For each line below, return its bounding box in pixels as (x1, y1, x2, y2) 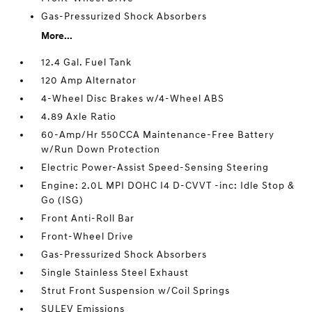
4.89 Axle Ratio (41, 111, 117, 123)
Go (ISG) (41, 194, 84, 207)
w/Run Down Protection (41, 143, 161, 156)
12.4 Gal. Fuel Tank (41, 56, 132, 69)
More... (41, 30, 73, 42)
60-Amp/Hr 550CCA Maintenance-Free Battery (41, 129, 275, 141)
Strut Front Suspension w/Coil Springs (41, 285, 231, 297)
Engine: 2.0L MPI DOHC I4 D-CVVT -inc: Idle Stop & (41, 180, 295, 192)
